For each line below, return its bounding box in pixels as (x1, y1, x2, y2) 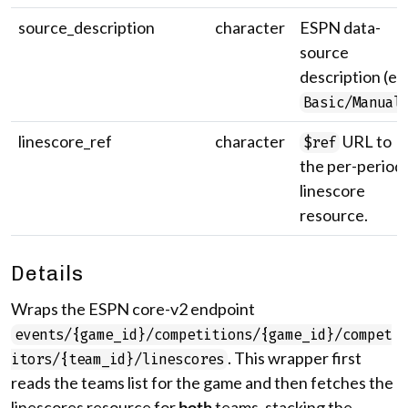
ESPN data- (300, 17, 381, 37)
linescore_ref (18, 131, 112, 151)
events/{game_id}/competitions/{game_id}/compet (15, 326, 392, 343)
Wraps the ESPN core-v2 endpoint (11, 299, 255, 319)
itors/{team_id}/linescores (11, 351, 224, 368)
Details (11, 261, 84, 286)
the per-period (300, 156, 403, 176)
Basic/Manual (303, 94, 402, 111)
